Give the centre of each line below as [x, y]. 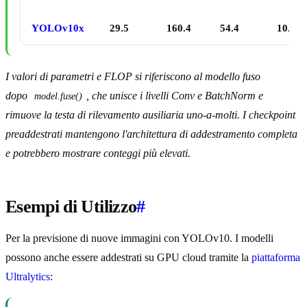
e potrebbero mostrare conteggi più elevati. [98, 153]
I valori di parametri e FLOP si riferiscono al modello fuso [133, 77]
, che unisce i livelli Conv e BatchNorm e [176, 96]
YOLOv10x [58, 28]
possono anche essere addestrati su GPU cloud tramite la [128, 258]
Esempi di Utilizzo [71, 207]
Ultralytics [28, 277]
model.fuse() [58, 97]
